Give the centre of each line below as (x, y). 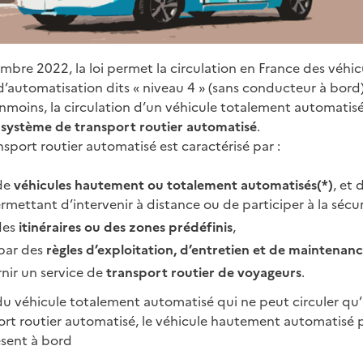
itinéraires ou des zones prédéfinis (126, 227)
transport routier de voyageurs (204, 272)
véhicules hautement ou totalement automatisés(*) (174, 185)
